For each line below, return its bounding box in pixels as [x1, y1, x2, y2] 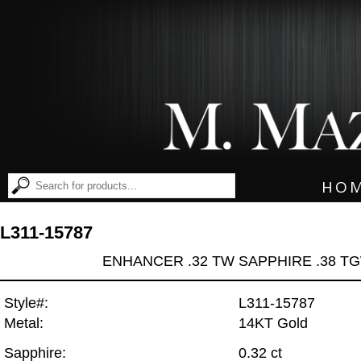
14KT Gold [239, 315, 308, 332]
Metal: [4, 315, 44, 332]
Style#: [4, 295, 48, 312]
